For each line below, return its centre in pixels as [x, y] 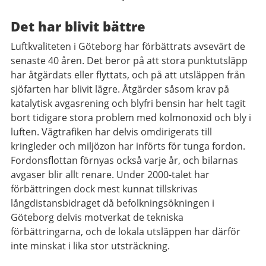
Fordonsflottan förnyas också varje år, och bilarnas [124, 160]
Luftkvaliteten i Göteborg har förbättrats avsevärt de [128, 46]
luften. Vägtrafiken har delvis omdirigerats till [111, 132]
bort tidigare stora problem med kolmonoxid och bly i [131, 118]
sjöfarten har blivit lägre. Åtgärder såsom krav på [120, 89]
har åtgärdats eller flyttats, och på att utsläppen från [128, 75]
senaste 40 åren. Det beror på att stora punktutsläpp [129, 61]
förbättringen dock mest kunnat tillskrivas [104, 189]
